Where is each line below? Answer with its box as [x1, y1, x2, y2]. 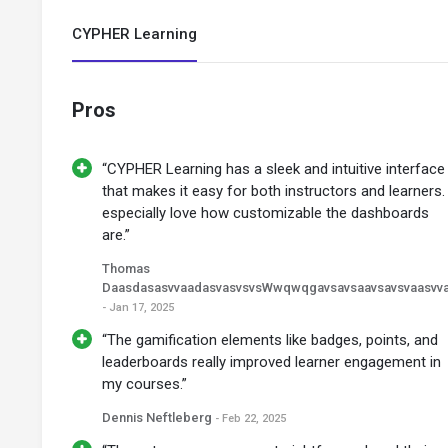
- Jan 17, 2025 [102, 301, 174, 315]
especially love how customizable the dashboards [102, 204, 429, 223]
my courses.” [102, 375, 187, 394]
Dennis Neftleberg [102, 410, 215, 426]
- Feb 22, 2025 [215, 412, 286, 426]
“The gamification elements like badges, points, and [102, 331, 438, 350]
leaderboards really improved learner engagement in [102, 353, 441, 372]
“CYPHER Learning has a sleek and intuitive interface [102, 160, 445, 179]
